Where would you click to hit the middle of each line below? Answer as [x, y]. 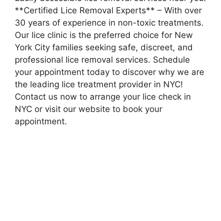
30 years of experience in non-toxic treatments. [109, 23]
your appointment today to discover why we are [110, 72]
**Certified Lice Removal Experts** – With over [108, 10]
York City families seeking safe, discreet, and [104, 47]
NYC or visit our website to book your [89, 109]
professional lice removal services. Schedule [102, 60]
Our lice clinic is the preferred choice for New [104, 35]
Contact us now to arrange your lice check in [103, 97]
